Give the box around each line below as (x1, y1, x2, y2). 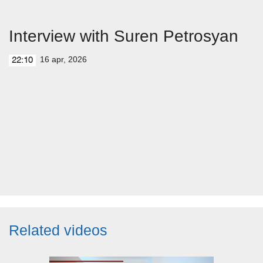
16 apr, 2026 (40, 55, 87, 64)
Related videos (9, 222, 107, 238)
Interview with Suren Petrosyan (9, 27, 238, 45)
